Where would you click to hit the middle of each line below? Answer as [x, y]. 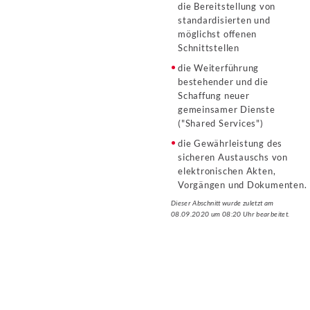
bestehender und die [223, 82]
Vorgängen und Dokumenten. [243, 185]
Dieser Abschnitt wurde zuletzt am [222, 203]
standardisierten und [224, 20]
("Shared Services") [221, 123]
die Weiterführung [219, 68]
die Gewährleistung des [230, 143]
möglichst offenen [218, 34]
